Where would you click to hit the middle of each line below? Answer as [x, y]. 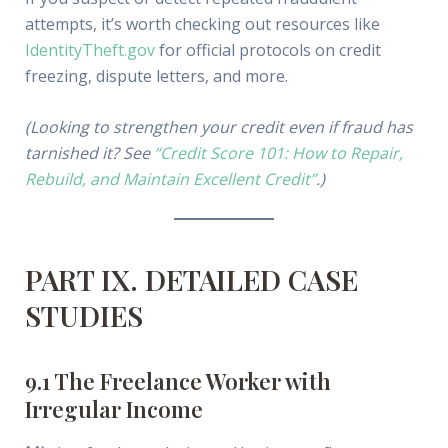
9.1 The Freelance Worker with [177, 381]
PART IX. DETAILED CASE [191, 280]
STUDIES [83, 316]
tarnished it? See [89, 153]
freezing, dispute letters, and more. [156, 75]
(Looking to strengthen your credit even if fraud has [218, 127]
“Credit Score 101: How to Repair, [278, 153]
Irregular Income [113, 409]
